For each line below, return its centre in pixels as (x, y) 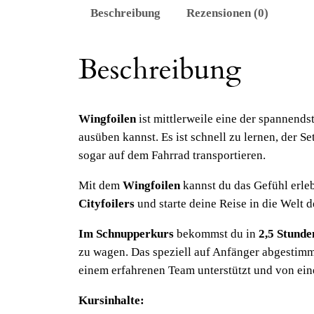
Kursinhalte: (111, 300)
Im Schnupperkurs (126, 233)
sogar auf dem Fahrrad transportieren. (172, 156)
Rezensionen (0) (228, 13)
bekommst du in (216, 233)
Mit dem (101, 185)
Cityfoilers (107, 203)
